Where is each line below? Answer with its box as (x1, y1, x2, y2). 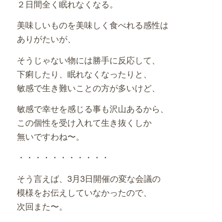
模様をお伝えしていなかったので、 (16, 185, 152, 198)
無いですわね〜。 (16, 130, 84, 143)
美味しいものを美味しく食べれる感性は (16, 18, 168, 31)
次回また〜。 (16, 199, 67, 212)
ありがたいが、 (16, 32, 76, 45)
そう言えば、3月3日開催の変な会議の (16, 171, 161, 184)
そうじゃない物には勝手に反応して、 (16, 53, 160, 66)
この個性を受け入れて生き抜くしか (16, 116, 152, 129)
